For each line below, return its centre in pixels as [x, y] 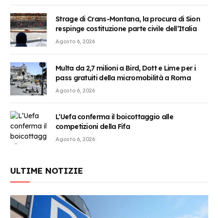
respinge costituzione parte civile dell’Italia [126, 29]
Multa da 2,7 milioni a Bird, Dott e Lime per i [126, 68]
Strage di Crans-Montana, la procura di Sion [128, 19]
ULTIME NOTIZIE [47, 171]
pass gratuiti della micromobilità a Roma [123, 78]
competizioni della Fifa [93, 126]
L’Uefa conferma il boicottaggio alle [114, 117]
